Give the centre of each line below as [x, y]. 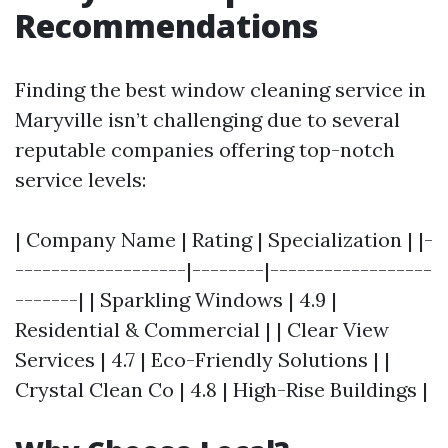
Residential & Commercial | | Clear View [202, 329]
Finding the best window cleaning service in [220, 89]
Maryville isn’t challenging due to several [207, 119]
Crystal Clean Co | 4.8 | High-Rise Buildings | [221, 389]
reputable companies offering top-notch [205, 149]
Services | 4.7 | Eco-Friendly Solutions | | [202, 359]
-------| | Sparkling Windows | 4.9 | [176, 299]
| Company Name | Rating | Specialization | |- [224, 239]
